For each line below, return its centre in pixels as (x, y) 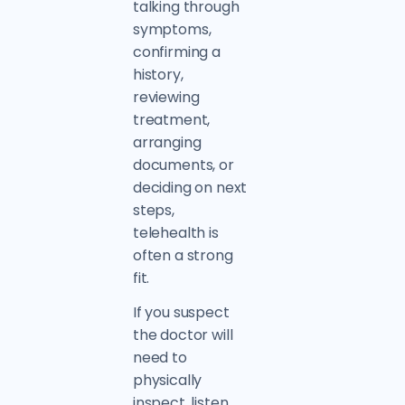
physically (167, 380)
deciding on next (190, 188)
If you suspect (181, 312)
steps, (153, 210)
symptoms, (172, 29)
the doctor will (183, 335)
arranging (167, 142)
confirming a (176, 52)
